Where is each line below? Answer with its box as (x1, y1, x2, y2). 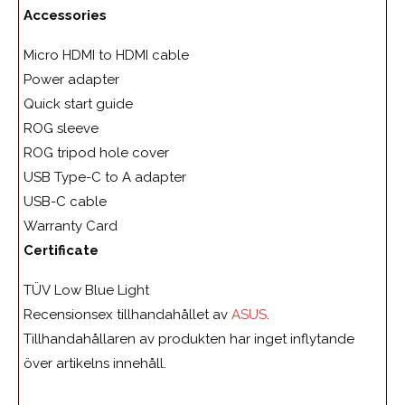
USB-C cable (24, 193, 107, 211)
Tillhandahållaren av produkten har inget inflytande (24, 331, 354, 348)
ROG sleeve (24, 120, 99, 137)
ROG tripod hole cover (24, 145, 169, 162)
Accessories (24, 7, 107, 24)
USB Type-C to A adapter (24, 169, 186, 186)
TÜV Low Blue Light (24, 282, 149, 299)
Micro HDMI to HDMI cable (24, 47, 189, 64)
